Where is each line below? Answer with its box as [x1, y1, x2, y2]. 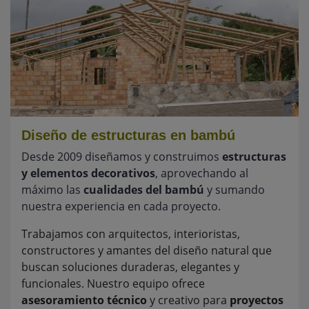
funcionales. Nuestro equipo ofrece [21, 276, 205, 292]
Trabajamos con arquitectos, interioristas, [21, 226, 240, 242]
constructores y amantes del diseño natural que [21, 243, 272, 259]
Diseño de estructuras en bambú [21, 128, 235, 143]
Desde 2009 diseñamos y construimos [21, 149, 222, 165]
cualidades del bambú [83, 182, 204, 198]
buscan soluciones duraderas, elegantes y [21, 259, 239, 275]
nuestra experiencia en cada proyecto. [21, 199, 221, 215]
